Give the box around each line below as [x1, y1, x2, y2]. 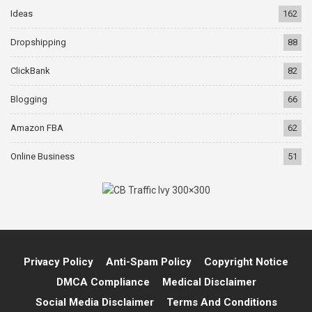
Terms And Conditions [166, 296, 277, 309]
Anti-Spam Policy [106, 256, 192, 269]
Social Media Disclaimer [35, 296, 154, 309]
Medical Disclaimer [162, 276, 256, 289]
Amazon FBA [10, 122, 63, 133]
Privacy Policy [24, 256, 93, 269]
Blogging [10, 93, 47, 104]
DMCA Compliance [56, 276, 150, 289]
